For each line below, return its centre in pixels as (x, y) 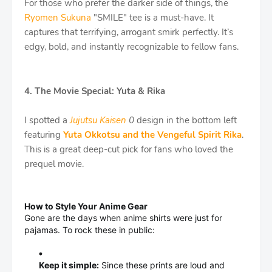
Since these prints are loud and (162, 265)
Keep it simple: (69, 265)
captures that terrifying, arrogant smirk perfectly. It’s (129, 32)
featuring (44, 135)
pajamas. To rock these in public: (90, 230)
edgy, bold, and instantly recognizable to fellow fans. (131, 47)
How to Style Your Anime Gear (86, 206)
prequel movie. (54, 164)
